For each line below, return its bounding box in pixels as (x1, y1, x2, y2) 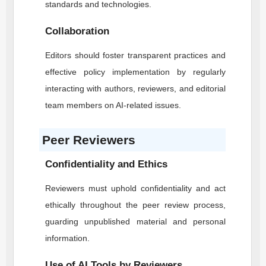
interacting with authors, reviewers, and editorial (45, 84, 226, 93)
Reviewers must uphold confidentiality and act (45, 183, 226, 193)
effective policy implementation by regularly (45, 67, 226, 77)
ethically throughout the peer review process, (45, 200, 226, 210)
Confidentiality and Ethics (45, 159, 167, 170)
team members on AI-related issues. (45, 100, 181, 110)
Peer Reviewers (42, 133, 135, 147)
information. (45, 233, 90, 243)
